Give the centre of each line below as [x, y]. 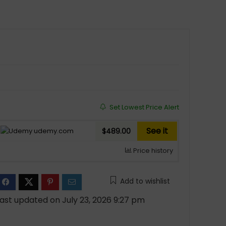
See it [157, 131]
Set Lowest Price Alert [143, 107]
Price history [152, 151]
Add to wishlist [145, 181]
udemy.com [53, 131]
